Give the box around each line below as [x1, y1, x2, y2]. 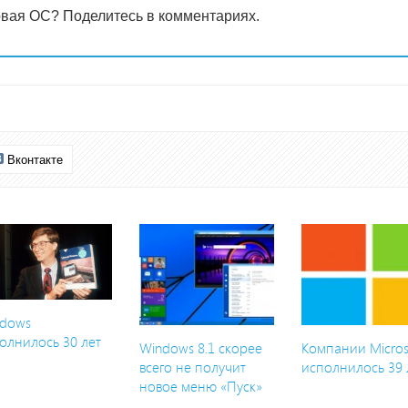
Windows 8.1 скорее [138, 340, 262, 358]
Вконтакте [7, 150, 64, 168]
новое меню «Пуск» [138, 378, 262, 396]
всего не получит [138, 359, 246, 377]
